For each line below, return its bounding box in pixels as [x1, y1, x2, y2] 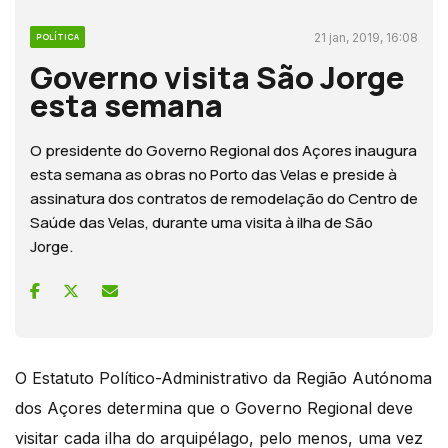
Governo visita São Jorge [30, 56, 404, 99]
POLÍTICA [36, 31, 79, 43]
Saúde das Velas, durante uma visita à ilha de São [30, 212, 373, 234]
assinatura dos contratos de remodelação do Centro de [30, 188, 418, 210]
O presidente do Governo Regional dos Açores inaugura [30, 140, 417, 162]
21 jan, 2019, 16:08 [314, 30, 418, 46]
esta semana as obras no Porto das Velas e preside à [30, 164, 397, 186]
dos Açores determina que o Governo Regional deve [15, 398, 413, 419]
